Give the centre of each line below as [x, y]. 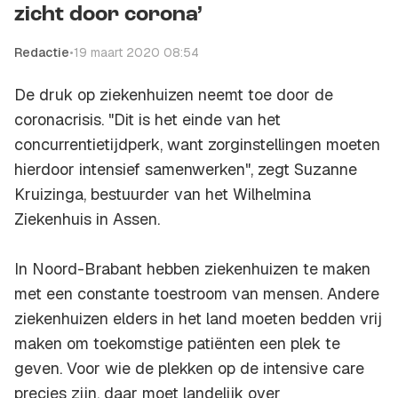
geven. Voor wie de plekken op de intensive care [189, 369]
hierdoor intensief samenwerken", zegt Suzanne [186, 170]
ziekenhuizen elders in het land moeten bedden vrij [198, 319]
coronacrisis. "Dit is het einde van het [147, 120]
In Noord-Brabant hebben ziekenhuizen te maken [192, 269]
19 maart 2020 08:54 [136, 53]
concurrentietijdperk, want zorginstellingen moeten [197, 145]
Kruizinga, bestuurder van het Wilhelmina [163, 195]
